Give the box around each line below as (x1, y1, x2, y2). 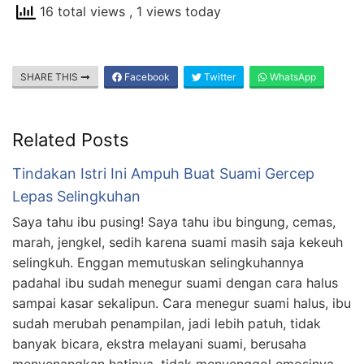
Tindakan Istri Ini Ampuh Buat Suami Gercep (12, 165, 314, 182)
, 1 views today (129, 3, 221, 20)
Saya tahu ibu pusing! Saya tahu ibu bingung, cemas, (12, 214, 336, 230)
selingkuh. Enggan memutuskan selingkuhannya (12, 254, 304, 271)
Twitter (201, 71, 236, 83)
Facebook (122, 71, 170, 83)
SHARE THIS (20, 71, 80, 83)
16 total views (36, 3, 129, 20)
